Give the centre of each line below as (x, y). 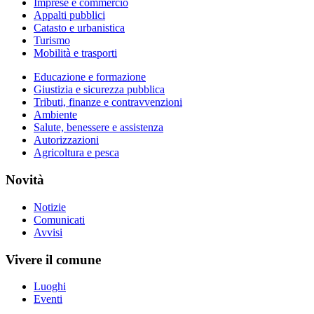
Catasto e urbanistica (79, 28)
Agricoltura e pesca (76, 153)
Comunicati (59, 219)
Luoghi (50, 287)
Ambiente (55, 115)
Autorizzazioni (66, 140)
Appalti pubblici (69, 15)
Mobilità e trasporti (75, 53)
